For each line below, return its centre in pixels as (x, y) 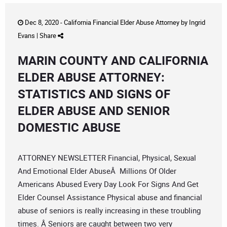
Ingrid (197, 23)
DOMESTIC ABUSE (69, 127)
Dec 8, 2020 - (44, 23)
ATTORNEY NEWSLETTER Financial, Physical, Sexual (107, 158)
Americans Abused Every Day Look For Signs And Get (108, 184)
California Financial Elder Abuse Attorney (122, 23)
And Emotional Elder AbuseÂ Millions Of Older (97, 171)
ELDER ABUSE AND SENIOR (94, 111)
